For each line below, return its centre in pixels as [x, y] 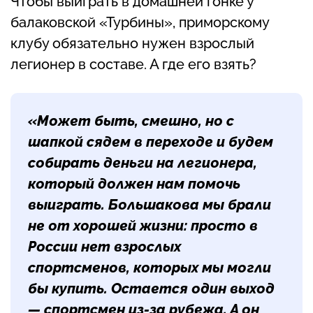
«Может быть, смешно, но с [131, 121]
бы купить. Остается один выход [151, 288]
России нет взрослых [104, 246]
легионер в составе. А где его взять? [133, 64]
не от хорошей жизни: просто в [143, 225]
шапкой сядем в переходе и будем [151, 141]
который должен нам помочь [134, 183]
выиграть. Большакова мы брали [150, 204]
